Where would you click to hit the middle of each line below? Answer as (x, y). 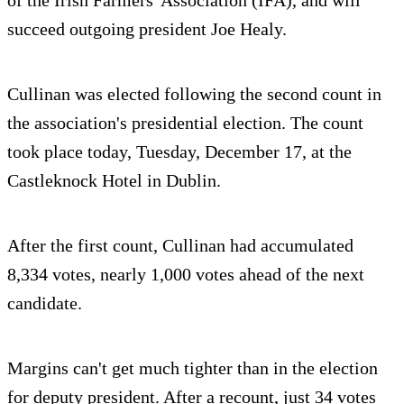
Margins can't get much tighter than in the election (193, 367)
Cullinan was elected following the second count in (194, 93)
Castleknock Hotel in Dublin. (114, 180)
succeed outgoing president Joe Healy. (147, 28)
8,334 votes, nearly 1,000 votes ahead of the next (186, 274)
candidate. (45, 303)
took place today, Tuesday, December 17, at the (179, 151)
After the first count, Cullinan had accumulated (180, 245)
